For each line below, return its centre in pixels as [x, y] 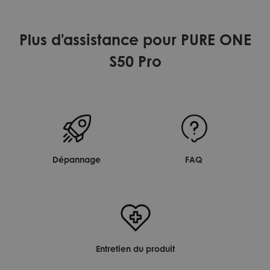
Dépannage [77, 159]
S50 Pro [135, 61]
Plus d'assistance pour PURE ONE [135, 39]
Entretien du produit [135, 249]
